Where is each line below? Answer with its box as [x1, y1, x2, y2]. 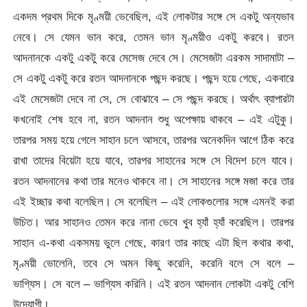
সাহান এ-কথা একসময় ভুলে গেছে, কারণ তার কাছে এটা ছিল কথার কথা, [13, 236, 294, 250]
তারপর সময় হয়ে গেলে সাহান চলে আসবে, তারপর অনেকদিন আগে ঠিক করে [13, 133, 294, 147]
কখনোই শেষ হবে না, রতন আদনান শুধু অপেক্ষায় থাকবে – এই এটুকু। [13, 112, 294, 127]
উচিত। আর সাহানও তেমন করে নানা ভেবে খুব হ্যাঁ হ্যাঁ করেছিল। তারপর [13, 215, 294, 230]
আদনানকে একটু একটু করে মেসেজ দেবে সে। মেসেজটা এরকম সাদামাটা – [13, 51, 294, 65]
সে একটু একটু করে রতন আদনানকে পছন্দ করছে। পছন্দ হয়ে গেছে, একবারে [13, 71, 294, 86]
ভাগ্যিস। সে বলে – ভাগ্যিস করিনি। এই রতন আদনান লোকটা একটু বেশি [13, 277, 294, 291]
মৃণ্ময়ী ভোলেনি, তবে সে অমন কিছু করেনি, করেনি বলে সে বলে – [13, 256, 294, 271]
